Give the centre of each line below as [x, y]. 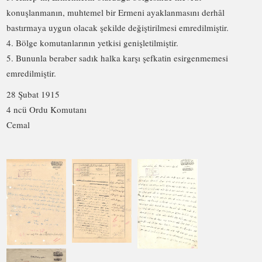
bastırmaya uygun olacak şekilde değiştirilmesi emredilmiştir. [118, 27]
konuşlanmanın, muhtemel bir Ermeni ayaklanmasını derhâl [116, 12]
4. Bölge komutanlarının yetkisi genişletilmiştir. [93, 43]
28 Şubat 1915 [33, 94]
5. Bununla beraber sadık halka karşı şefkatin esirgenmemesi [118, 58]
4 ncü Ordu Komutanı [47, 109]
